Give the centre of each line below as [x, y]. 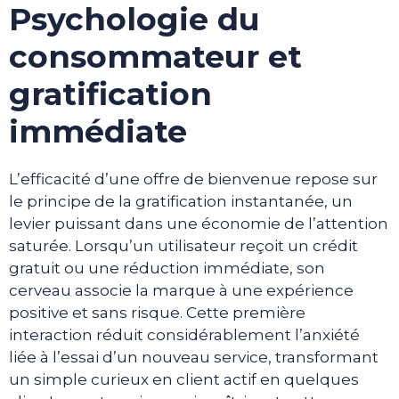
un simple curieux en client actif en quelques [184, 379]
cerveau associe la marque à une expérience [181, 290]
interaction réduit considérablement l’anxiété [184, 334]
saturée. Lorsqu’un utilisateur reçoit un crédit [183, 245]
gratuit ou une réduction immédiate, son [167, 268]
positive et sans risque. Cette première [157, 312]
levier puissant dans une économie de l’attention [199, 223]
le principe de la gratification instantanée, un [181, 201]
